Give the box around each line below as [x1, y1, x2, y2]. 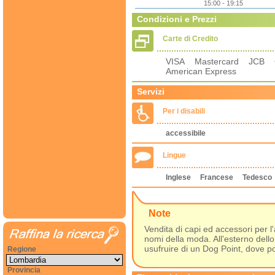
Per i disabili [163, 107, 205, 115]
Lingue [163, 151, 186, 160]
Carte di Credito [163, 34, 218, 43]
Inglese [166, 173, 191, 182]
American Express [166, 66, 244, 76]
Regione [7, 245, 36, 254]
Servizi [137, 87, 165, 96]
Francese [200, 173, 233, 182]
